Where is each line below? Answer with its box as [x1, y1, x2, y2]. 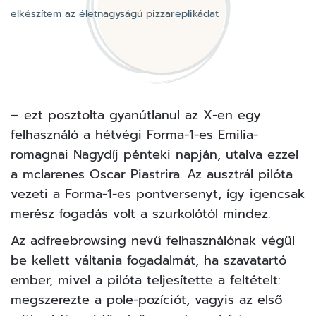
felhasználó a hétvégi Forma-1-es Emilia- [11, 124, 258, 145]
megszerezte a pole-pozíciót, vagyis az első [11, 289, 283, 310]
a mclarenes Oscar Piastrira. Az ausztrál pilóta [11, 164, 293, 184]
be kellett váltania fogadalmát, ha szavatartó [11, 250, 286, 270]
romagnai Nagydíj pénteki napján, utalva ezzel [11, 144, 298, 164]
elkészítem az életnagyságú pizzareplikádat [11, 6, 219, 21]
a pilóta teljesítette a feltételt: [95, 269, 281, 290]
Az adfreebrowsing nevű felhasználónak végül [11, 230, 295, 250]
